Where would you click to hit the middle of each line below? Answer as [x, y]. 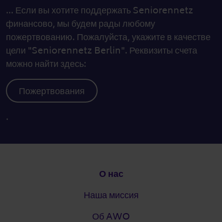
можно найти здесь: [46, 64]
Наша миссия [111, 195]
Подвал [22, 169]
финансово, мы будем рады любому [81, 24]
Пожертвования [52, 91]
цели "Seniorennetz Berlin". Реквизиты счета [102, 51]
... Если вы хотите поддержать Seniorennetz [100, 10]
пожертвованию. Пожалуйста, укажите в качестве [108, 37]
